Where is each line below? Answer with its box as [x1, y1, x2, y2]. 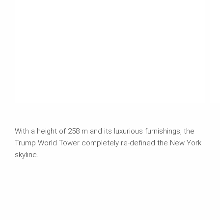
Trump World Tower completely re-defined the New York [15, 138, 201, 147]
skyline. [15, 150, 38, 159]
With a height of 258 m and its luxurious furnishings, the [15, 126, 194, 136]
